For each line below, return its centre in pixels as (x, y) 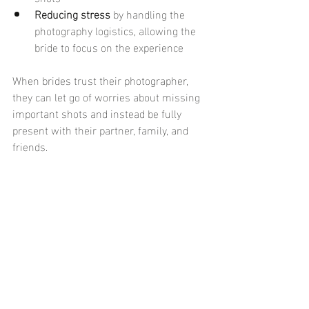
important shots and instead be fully (98, 113)
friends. (30, 146)
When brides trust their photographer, (102, 80)
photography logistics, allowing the (117, 30)
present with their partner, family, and (102, 129)
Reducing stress (72, 13)
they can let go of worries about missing (108, 96)
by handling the (149, 13)
